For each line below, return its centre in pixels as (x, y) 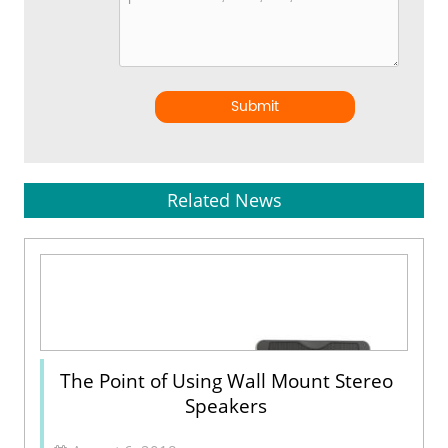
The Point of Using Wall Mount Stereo (226, 380)
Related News (224, 199)
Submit (255, 106)
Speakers (226, 405)
